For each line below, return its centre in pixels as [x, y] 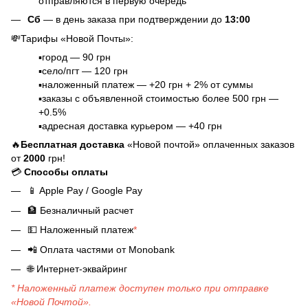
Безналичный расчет [85, 210]
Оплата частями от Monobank [106, 249]
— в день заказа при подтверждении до [133, 19]
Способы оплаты [66, 172]
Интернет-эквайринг [80, 268]
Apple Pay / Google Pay [90, 191]
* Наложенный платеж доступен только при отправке [140, 288]
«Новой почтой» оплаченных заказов [211, 145]
